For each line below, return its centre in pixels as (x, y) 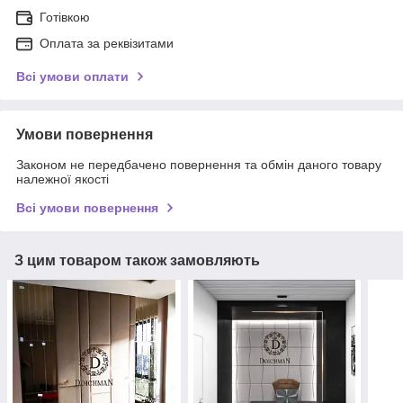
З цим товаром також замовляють (137, 260)
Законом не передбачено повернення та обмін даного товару (199, 164)
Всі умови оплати (72, 76)
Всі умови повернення (87, 207)
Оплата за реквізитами (107, 43)
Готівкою (65, 17)
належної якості (63, 179)
